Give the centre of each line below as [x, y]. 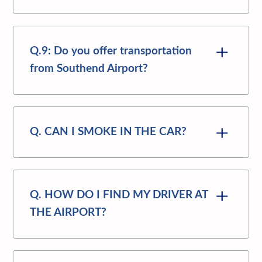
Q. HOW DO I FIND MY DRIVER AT [119, 195]
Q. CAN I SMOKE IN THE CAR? [108, 132]
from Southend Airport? [89, 68]
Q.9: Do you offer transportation [111, 51]
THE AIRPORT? [68, 212]
